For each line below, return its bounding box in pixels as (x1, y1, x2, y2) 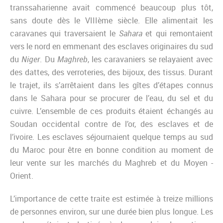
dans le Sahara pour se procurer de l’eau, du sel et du (10, 93, 213, 104)
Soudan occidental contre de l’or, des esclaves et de (10, 118, 213, 130)
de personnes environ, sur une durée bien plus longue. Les (10, 206, 213, 218)
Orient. (10, 170, 33, 182)
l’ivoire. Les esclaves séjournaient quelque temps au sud (10, 131, 213, 143)
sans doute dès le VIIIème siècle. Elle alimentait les (10, 15, 213, 26)
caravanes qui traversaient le (10, 28, 119, 39)
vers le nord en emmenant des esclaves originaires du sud (10, 41, 213, 52)
